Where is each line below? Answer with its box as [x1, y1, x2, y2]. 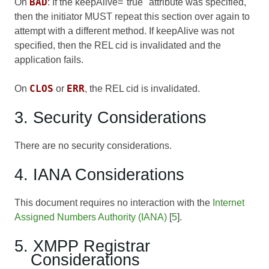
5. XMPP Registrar [14, 236, 150, 255]
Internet [213, 197, 244, 208]
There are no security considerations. [14, 140, 172, 151]
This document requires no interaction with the [14, 197, 213, 208]
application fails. [14, 54, 83, 65]
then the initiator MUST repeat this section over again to [14, 11, 250, 22]
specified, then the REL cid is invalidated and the [14, 40, 221, 50]
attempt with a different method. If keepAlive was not [14, 25, 234, 36]
